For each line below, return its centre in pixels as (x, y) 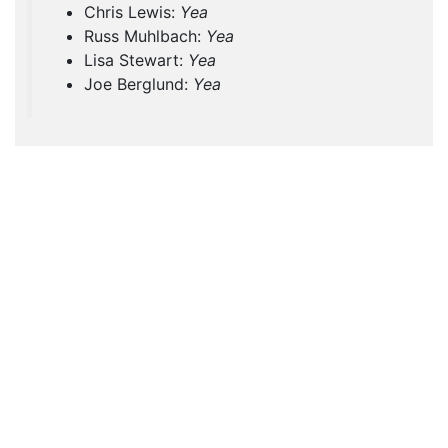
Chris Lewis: (132, 12)
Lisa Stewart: (136, 60)
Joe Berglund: (138, 84)
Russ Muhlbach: (145, 36)
